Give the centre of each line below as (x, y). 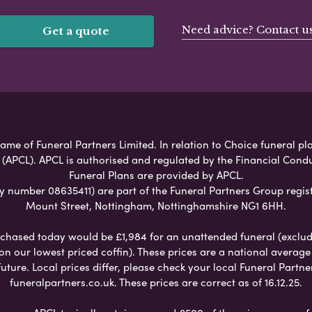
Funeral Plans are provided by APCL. (156, 174)
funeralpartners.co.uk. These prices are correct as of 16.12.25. (156, 282)
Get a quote (76, 31)
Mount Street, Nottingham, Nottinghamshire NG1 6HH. (156, 205)
